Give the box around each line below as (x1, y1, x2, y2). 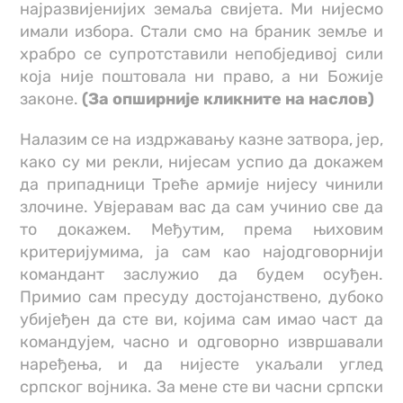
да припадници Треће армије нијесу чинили (20, 175, 383, 195)
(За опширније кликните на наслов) (82, 89, 375, 110)
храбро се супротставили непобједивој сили (20, 44, 383, 65)
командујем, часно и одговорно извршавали (20, 332, 383, 353)
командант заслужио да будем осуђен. (20, 264, 383, 285)
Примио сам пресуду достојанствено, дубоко (20, 287, 383, 308)
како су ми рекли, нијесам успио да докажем (20, 152, 383, 173)
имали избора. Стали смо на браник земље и (20, 22, 383, 42)
